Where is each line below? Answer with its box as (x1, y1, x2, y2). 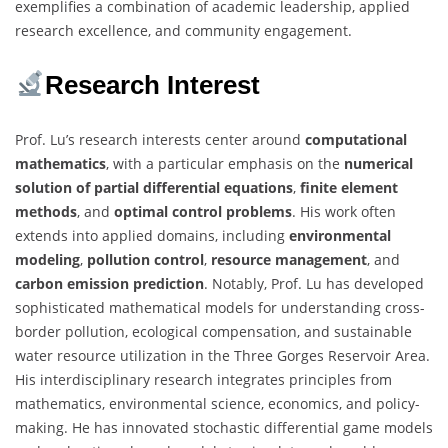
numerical (344, 153, 413, 173)
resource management (211, 249, 367, 269)
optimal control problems (114, 201, 292, 221)
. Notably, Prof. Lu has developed (204, 273, 424, 293)
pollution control (87, 249, 204, 269)
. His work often (292, 201, 396, 221)
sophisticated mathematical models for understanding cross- (15, 297, 425, 317)
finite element (300, 177, 398, 197)
